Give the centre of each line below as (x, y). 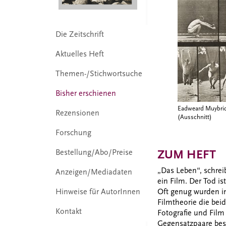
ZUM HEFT (187, 155)
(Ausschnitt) (195, 117)
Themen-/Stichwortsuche (99, 73)
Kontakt (68, 211)
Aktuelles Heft (79, 54)
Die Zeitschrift (79, 34)
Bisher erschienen (86, 93)
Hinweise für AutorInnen (98, 191)
